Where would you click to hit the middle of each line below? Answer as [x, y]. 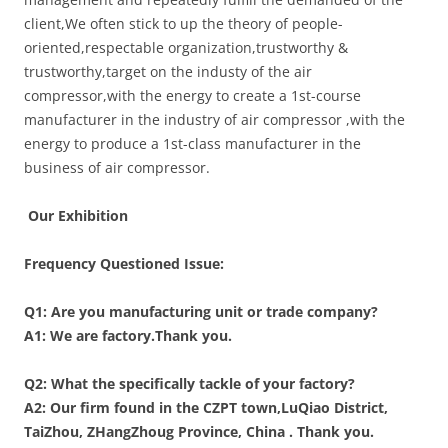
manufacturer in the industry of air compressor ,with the [214, 119]
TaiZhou [51, 431]
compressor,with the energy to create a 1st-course [192, 95]
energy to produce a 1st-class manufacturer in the [192, 143]
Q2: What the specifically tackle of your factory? [191, 383]
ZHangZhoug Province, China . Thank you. [230, 431]
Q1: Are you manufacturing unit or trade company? [205, 311]
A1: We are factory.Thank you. [128, 335]
